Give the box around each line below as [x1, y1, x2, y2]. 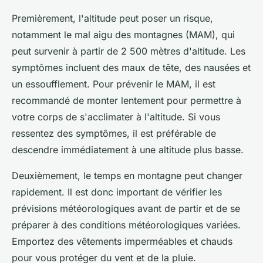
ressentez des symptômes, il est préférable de [12, 127, 216, 139]
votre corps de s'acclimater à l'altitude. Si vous [12, 111, 220, 123]
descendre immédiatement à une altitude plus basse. [12, 144, 244, 156]
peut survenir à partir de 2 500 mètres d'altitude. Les [12, 45, 245, 57]
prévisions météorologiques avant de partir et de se [12, 203, 240, 214]
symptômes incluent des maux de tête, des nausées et [12, 62, 251, 73]
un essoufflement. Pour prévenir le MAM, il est [12, 78, 215, 90]
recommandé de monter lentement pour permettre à [12, 95, 241, 106]
